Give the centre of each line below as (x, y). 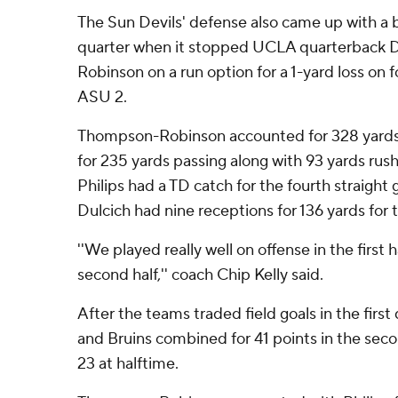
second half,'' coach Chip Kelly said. (200, 275)
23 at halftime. (128, 364)
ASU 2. (102, 97)
